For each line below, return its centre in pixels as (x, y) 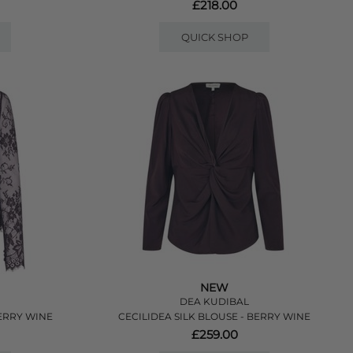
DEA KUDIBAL (215, 301)
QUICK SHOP (214, 37)
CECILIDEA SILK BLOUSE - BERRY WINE (215, 316)
